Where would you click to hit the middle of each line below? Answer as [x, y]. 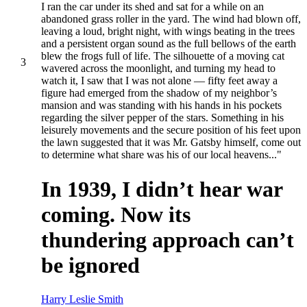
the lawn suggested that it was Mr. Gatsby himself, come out [171, 143]
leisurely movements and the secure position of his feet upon [171, 130]
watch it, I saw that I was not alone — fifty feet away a [159, 81]
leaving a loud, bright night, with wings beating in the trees [168, 32]
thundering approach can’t [168, 240]
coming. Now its [116, 215]
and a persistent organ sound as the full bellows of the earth [169, 44]
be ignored [90, 266]
